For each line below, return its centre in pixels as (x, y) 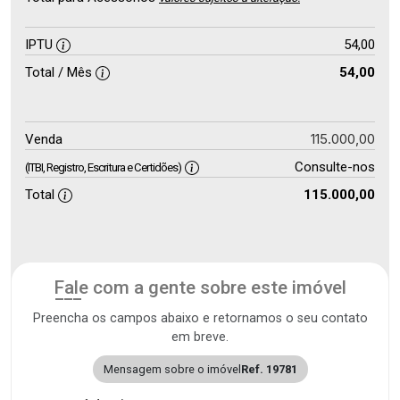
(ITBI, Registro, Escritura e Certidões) (103, 167)
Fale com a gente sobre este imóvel (200, 287)
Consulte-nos (334, 167)
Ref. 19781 (269, 369)
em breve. (200, 337)
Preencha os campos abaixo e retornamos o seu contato (200, 318)
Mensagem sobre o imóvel (172, 369)
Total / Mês (60, 72)
